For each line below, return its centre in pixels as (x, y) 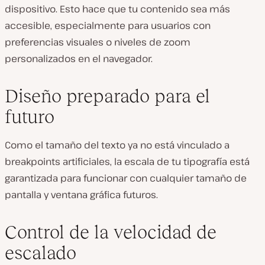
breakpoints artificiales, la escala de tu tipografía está (127, 162)
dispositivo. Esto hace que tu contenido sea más (117, 9)
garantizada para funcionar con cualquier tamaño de (126, 178)
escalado (41, 253)
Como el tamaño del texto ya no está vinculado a (117, 145)
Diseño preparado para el (107, 96)
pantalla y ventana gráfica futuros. (81, 195)
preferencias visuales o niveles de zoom (98, 42)
